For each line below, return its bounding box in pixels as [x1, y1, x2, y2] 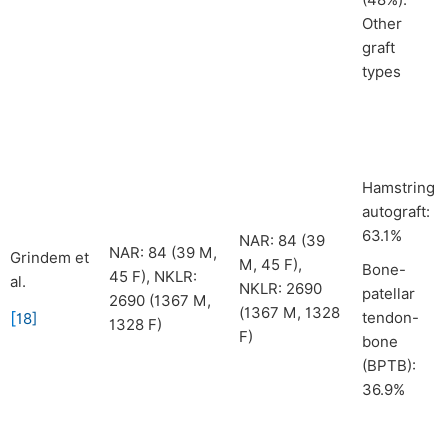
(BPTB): [362, 357, 416, 375]
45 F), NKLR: [109, 268, 197, 286]
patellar [362, 285, 415, 303]
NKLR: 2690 [239, 280, 322, 298]
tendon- [362, 309, 419, 327]
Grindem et [10, 249, 89, 267]
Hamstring [362, 179, 435, 197]
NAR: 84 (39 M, [109, 244, 217, 262]
